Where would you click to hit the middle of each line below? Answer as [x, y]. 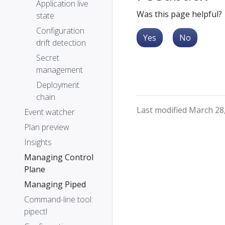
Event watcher [49, 112]
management [60, 70]
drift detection [61, 43]
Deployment [58, 85]
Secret [48, 58]
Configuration [60, 31]
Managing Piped [55, 184]
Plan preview [47, 127]
